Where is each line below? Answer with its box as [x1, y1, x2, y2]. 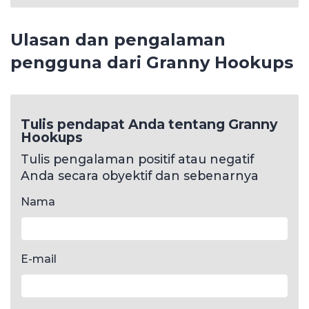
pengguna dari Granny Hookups [10, 52, 293, 72]
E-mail [21, 252, 57, 266]
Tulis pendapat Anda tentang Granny [21, 115, 277, 132]
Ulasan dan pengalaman [10, 29, 226, 50]
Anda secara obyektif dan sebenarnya [21, 168, 259, 183]
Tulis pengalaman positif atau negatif [21, 151, 254, 166]
